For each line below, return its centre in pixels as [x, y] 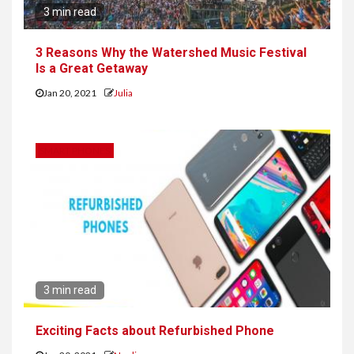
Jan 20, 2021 [71, 93]
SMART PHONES [75, 151]
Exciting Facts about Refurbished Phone [155, 331]
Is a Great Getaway [92, 68]
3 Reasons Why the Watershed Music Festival [171, 53]
